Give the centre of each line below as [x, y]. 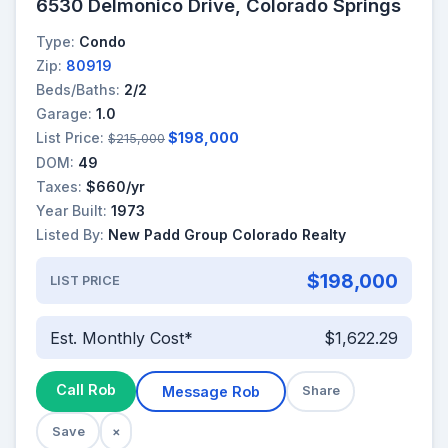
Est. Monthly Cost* [121, 337]
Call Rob [86, 390]
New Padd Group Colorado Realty [227, 235]
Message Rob [211, 392]
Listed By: [70, 235]
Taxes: [59, 186]
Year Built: [71, 210]
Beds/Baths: [78, 89]
